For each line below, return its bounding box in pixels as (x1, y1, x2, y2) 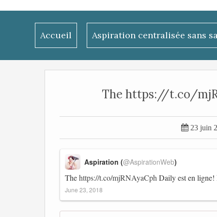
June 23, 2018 (65, 186, 103, 194)
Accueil (40, 30, 72, 41)
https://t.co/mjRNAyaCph (79, 172, 157, 183)
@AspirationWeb (123, 157, 174, 167)
